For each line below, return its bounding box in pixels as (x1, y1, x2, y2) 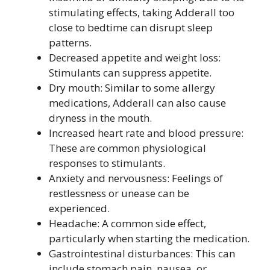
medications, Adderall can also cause (49, 96, 226, 110)
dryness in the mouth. (49, 111, 152, 125)
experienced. (49, 201, 110, 215)
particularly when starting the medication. (49, 231, 250, 245)
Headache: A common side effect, (49, 216, 206, 230)
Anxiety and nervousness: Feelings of (49, 171, 223, 185)
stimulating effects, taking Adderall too (49, 5, 234, 19)
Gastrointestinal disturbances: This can (49, 246, 235, 260)
